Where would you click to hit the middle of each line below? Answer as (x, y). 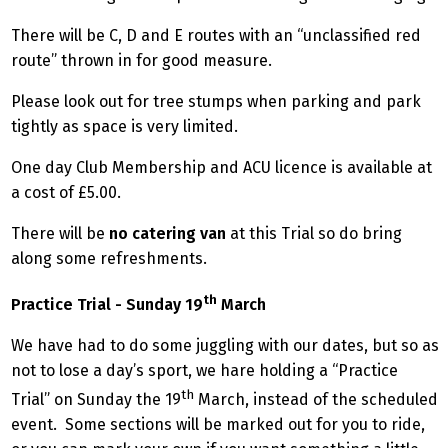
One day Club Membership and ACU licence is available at (221, 168)
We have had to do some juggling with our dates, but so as (225, 345)
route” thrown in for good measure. (141, 61)
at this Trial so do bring (314, 234)
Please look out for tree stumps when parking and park (216, 102)
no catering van (167, 234)
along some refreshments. (109, 259)
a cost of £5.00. (66, 193)
